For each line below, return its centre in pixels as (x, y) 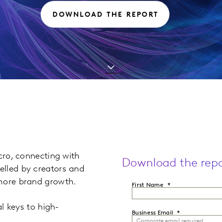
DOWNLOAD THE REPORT (106, 15)
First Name (148, 185)
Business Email (153, 213)
